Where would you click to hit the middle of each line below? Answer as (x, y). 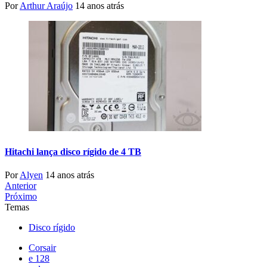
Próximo (21, 196)
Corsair (42, 247)
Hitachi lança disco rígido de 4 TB (73, 151)
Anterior (21, 185)
